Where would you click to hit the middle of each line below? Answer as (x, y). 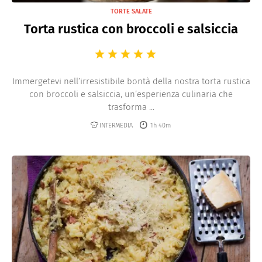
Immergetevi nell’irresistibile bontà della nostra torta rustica (131, 81)
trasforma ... (131, 107)
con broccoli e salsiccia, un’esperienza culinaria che (131, 94)
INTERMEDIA (116, 125)
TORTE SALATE (131, 11)
